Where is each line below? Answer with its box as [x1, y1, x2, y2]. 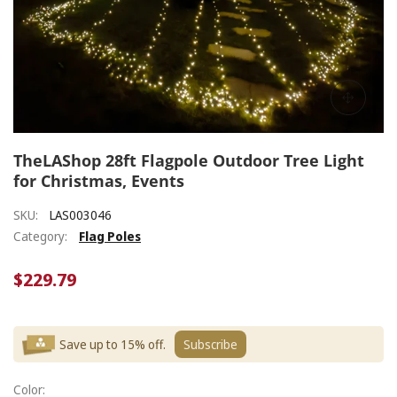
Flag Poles [79, 228, 141, 245]
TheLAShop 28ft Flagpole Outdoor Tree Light [13, 150, 364, 172]
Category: [13, 228, 67, 245]
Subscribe [183, 336, 237, 354]
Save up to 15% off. [59, 336, 166, 354]
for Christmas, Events [13, 170, 184, 192]
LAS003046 [50, 206, 112, 224]
